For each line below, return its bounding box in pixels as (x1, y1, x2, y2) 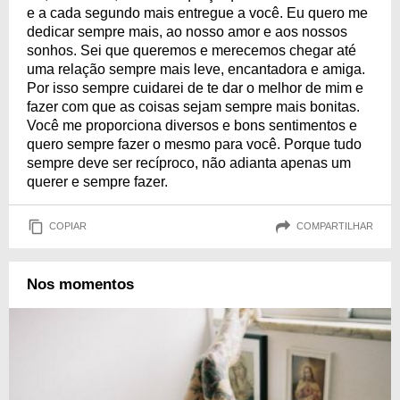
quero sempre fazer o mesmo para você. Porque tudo (27, 136, 362, 152)
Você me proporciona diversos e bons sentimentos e (27, 117, 357, 133)
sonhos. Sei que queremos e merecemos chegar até (27, 42, 356, 58)
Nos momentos (27, 275, 134, 293)
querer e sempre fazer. (27, 173, 168, 189)
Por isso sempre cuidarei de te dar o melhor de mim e (27, 79, 363, 96)
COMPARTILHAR (296, 221, 373, 232)
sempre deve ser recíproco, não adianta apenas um (27, 154, 351, 171)
